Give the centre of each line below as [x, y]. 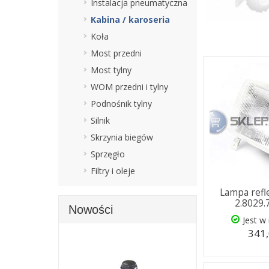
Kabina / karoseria [130, 19]
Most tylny [111, 70]
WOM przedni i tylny [129, 86]
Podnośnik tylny [121, 103]
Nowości [91, 209]
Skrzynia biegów [122, 137]
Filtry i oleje [113, 171]
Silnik [100, 120]
